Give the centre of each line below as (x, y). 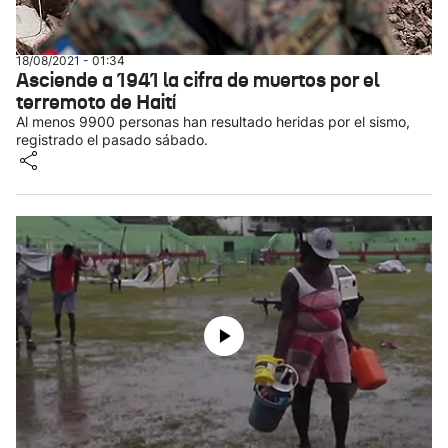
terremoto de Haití (96, 102)
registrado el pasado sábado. (112, 139)
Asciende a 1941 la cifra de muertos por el (197, 80)
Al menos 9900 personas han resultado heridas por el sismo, (213, 121)
